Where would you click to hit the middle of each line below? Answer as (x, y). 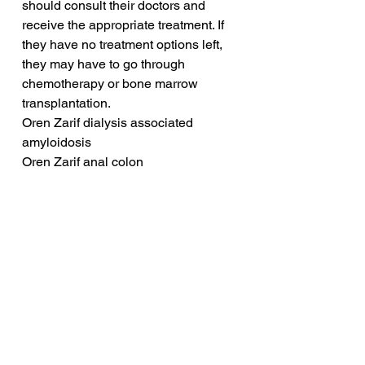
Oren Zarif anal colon (83, 162)
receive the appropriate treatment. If (125, 25)
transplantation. (66, 103)
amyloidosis (57, 143)
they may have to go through (105, 64)
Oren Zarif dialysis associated (109, 123)
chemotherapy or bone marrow (112, 84)
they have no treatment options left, (124, 45)
